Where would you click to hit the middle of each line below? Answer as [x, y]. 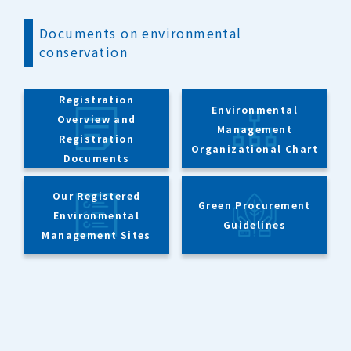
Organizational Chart [254, 148]
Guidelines [254, 225]
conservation [83, 52]
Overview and [96, 119]
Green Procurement [254, 205]
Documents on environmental [141, 33]
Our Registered [96, 195]
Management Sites [96, 234]
